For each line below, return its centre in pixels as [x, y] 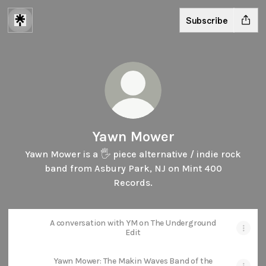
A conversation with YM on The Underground [133, 223]
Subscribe [207, 20]
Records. [133, 183]
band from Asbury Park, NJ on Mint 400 [133, 168]
